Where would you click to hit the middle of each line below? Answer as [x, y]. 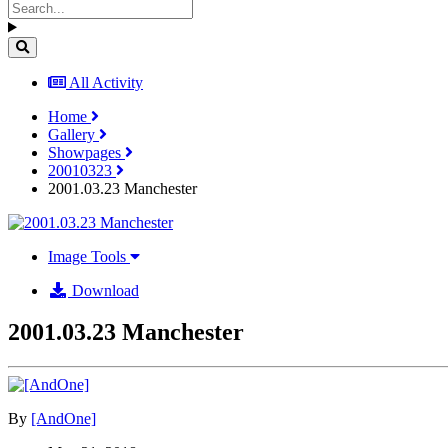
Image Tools [89, 256]
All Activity [106, 82]
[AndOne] [63, 419]
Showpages [86, 152]
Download [103, 290]
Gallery [73, 134]
